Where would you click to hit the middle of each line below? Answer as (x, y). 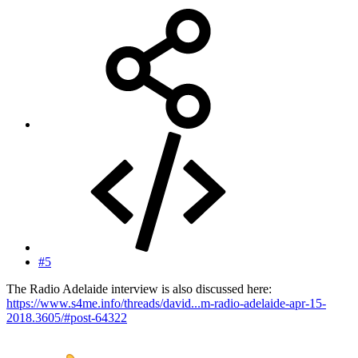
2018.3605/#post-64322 (67, 318)
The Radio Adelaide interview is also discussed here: (139, 289)
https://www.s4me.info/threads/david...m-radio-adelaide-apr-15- (166, 304)
